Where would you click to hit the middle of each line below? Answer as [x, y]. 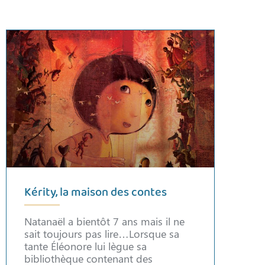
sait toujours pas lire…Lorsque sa [102, 234]
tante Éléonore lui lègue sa [85, 246]
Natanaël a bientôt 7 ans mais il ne [104, 221]
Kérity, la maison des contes [96, 193]
